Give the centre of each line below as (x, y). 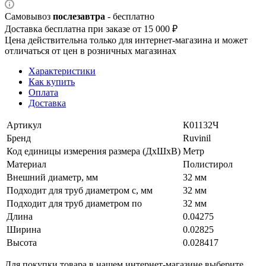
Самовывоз (29, 16)
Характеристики (62, 71)
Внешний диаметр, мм (52, 177)
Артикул (24, 125)
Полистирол (208, 164)
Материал (26, 164)
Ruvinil (197, 138)
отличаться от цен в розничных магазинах (91, 50)
